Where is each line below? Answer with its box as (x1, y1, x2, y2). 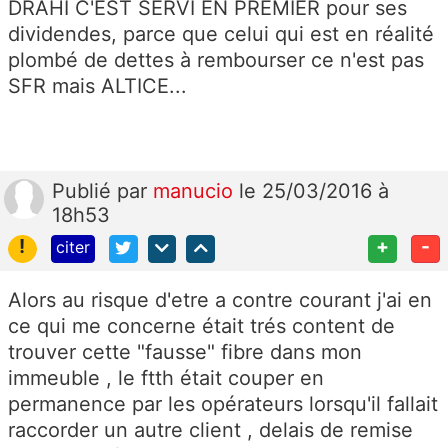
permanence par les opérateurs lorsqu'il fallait (8, 392, 438, 417)
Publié (52, 178, 117, 203)
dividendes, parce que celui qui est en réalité (8, 21, 434, 46)
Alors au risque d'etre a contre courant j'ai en (8, 288, 432, 313)
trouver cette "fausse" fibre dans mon (8, 340, 362, 365)
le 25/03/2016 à (239, 178, 389, 203)
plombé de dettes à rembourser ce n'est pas (8, 47, 424, 72)
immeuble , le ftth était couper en (8, 366, 324, 391)
